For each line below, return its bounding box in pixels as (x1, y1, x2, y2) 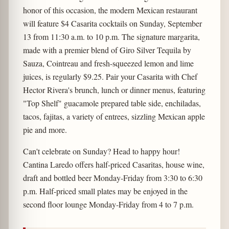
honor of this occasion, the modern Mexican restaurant (22, 4, 197, 15)
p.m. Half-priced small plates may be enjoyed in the (22, 185, 188, 196)
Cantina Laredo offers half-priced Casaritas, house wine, (22, 158, 204, 170)
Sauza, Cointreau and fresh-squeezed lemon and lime (22, 57, 194, 68)
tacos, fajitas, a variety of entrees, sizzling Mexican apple (22, 110, 205, 122)
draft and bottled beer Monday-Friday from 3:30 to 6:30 (22, 172, 202, 183)
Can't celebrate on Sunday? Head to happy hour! (22, 145, 180, 156)
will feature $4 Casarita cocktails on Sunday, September (22, 17, 202, 29)
